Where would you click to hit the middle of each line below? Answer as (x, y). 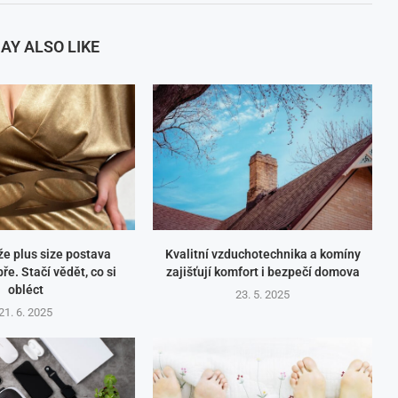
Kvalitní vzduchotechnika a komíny (263, 255)
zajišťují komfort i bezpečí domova (263, 272)
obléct (25, 290)
